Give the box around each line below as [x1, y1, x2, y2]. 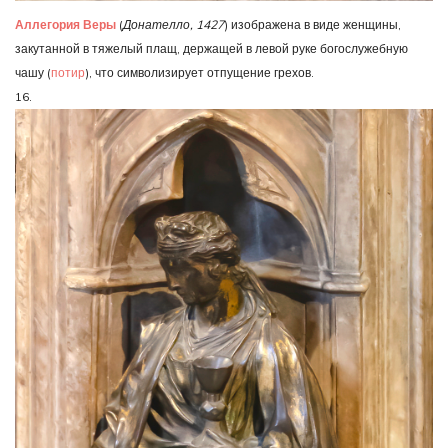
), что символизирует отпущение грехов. [85, 64, 314, 80]
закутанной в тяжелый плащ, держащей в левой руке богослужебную [15, 40, 408, 56]
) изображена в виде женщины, [224, 16, 401, 32]
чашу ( [15, 64, 51, 80]
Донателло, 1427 [123, 16, 224, 32]
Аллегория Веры [15, 16, 116, 32]
